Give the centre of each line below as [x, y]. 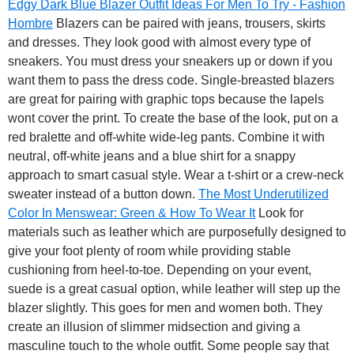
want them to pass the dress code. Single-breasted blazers [171, 81]
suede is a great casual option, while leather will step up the [174, 289]
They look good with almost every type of [197, 43]
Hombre [30, 24]
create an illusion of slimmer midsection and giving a [154, 327]
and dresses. [45, 43]
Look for [279, 213]
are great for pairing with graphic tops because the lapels [166, 100]
